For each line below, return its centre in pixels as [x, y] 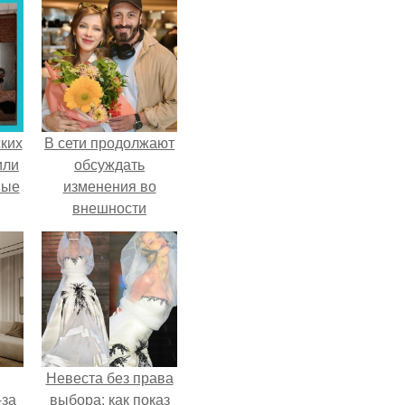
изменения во [109, 185]
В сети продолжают [109, 142]
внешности [109, 207]
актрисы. [109, 229]
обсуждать [109, 164]
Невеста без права [109, 377]
